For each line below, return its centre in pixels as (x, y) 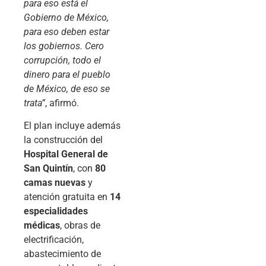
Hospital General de (66, 154)
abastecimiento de (62, 254)
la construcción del (63, 140)
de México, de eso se (67, 88)
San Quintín (48, 169)
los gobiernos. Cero (64, 46)
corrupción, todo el (62, 60)
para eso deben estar (66, 31)
